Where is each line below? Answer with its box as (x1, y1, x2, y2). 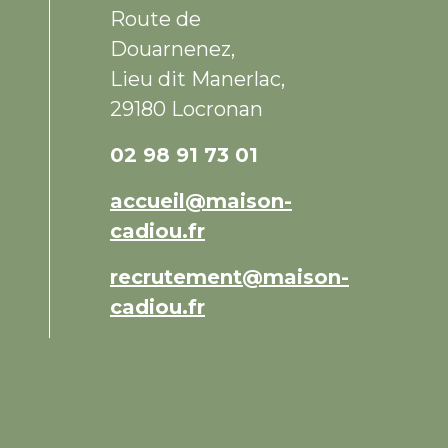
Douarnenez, (110, 37, 235, 62)
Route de (110, 7, 201, 32)
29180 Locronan (110, 97, 263, 122)
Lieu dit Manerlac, (110, 67, 285, 92)
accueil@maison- (110, 189, 292, 214)
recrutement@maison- (110, 265, 349, 290)
